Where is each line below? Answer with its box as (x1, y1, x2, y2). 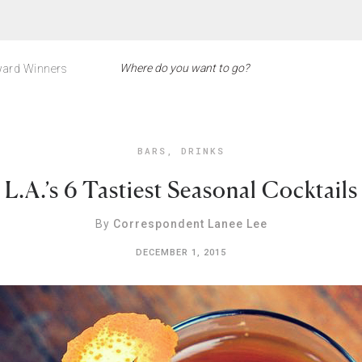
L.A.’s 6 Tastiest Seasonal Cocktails (4, 176, 358, 204)
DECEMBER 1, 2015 (136, 247, 226, 258)
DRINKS (181, 145, 225, 157)
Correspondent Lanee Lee (112, 217, 267, 230)
